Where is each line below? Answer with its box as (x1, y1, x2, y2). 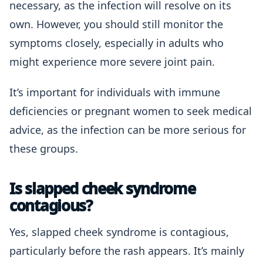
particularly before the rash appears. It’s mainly (9, 244, 244, 258)
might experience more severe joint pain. (9, 55, 215, 69)
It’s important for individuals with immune (9, 85, 220, 99)
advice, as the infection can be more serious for (9, 123, 246, 137)
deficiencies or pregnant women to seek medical (9, 104, 252, 118)
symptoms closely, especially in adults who (9, 36, 224, 50)
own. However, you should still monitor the (9, 17, 223, 31)
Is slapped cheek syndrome (9, 178, 195, 199)
